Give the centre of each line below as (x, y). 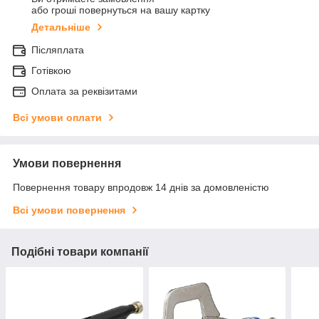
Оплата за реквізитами (84, 91)
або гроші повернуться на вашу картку (121, 10)
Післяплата (58, 50)
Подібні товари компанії (80, 252)
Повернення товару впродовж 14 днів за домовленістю (141, 188)
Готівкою (51, 71)
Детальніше (61, 27)
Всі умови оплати (57, 118)
